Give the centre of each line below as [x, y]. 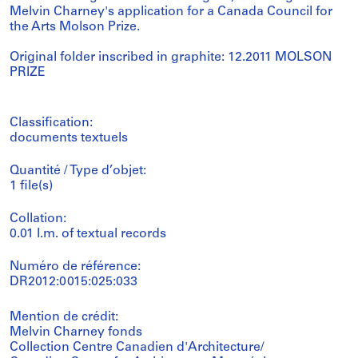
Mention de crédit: [64, 317]
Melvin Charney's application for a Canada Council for [171, 12]
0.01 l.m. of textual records [88, 234]
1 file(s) [31, 186]
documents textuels [69, 138]
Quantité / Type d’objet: [78, 171]
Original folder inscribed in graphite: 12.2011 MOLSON [171, 58]
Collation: [38, 219]
